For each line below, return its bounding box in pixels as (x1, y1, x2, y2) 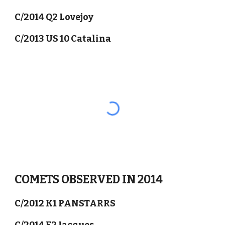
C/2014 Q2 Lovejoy (15, 12, 95, 23)
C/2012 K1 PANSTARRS (15, 198, 118, 209)
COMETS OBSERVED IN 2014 (15, 173, 163, 186)
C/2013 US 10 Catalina (15, 33, 111, 44)
